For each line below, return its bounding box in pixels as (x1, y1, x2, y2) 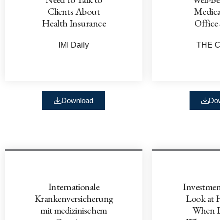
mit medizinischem (40, 203, 107, 217)
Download (61, 96, 93, 105)
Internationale (48, 180, 100, 193)
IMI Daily (58, 40, 89, 49)
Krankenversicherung (34, 192, 113, 205)
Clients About (48, 4, 100, 18)
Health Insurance (41, 16, 106, 29)
